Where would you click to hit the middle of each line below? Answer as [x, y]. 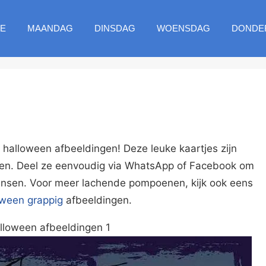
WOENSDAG [183, 28]
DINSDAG [115, 28]
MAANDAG [50, 28]
